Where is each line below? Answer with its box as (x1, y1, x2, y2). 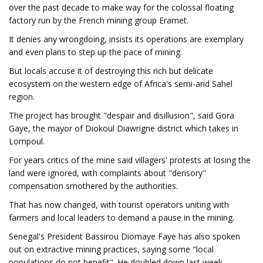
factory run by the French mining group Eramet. (9, 15, 188, 26)
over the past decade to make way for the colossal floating (9, 2, 234, 13)
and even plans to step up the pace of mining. (9, 46, 182, 58)
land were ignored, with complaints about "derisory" (9, 167, 206, 178)
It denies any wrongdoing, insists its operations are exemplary (9, 33, 244, 45)
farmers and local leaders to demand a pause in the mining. (9, 212, 234, 223)
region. (9, 91, 35, 102)
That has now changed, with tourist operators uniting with (9, 199, 229, 210)
